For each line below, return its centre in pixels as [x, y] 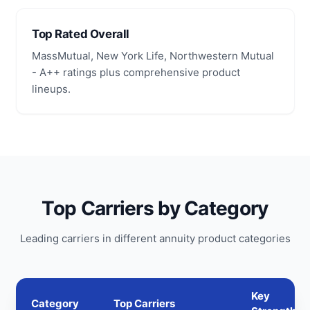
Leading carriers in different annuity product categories [155, 238]
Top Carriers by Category [155, 208]
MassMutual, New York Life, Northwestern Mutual [153, 56]
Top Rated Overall [81, 34]
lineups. [51, 89]
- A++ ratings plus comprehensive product [136, 73]
